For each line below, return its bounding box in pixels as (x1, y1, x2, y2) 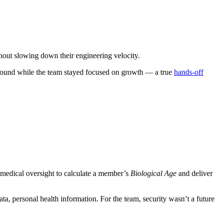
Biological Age (131, 169, 176, 177)
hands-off (174, 67, 203, 76)
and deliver (176, 169, 213, 177)
